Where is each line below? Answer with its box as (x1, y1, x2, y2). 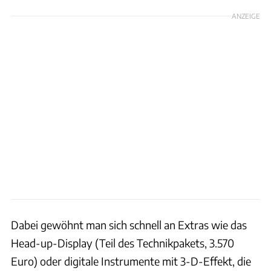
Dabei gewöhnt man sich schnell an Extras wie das (11, 217, 247, 232)
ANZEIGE (232, 11, 260, 20)
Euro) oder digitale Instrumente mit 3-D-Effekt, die (11, 253, 251, 268)
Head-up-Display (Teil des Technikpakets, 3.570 (11, 235, 234, 250)
